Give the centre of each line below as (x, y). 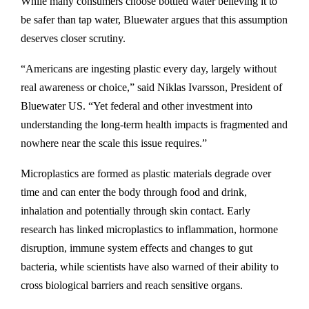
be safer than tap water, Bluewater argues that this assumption (154, 20)
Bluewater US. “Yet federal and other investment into (137, 106)
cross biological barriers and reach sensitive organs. (132, 285)
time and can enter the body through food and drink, (134, 192)
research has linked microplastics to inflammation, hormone (149, 229)
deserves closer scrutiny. (73, 38)
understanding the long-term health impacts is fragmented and (154, 124)
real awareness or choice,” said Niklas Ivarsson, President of (151, 87)
